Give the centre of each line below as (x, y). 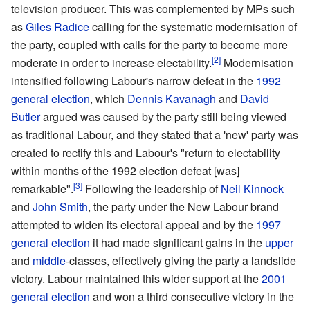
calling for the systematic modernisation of (193, 27)
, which (109, 99)
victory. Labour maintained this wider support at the (136, 279)
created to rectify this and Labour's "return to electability (146, 153)
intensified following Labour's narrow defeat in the (134, 81)
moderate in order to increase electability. (111, 63)
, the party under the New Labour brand (183, 207)
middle (49, 261)
